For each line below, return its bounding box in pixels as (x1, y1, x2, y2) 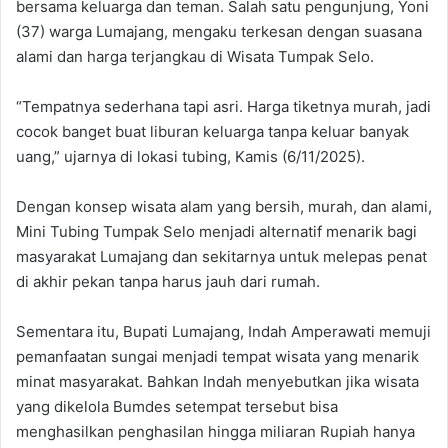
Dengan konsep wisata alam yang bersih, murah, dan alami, (16, 196, 432, 216)
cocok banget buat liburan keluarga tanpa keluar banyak (16, 121, 409, 141)
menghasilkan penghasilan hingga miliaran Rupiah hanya (16, 421, 415, 441)
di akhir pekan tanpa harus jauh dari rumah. (16, 271, 320, 291)
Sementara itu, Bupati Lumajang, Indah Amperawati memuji (16, 321, 431, 341)
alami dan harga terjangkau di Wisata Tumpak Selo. (16, 46, 374, 66)
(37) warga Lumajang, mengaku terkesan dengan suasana (16, 21, 422, 41)
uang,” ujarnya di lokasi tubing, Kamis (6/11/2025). (16, 146, 365, 166)
